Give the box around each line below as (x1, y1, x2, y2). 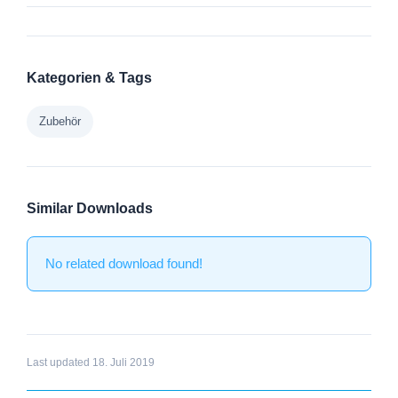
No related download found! (45, 255, 203, 271)
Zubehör (39, 114, 81, 128)
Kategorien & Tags (27, 69, 152, 85)
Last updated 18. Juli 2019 (27, 355, 155, 369)
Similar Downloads (27, 200, 153, 216)
